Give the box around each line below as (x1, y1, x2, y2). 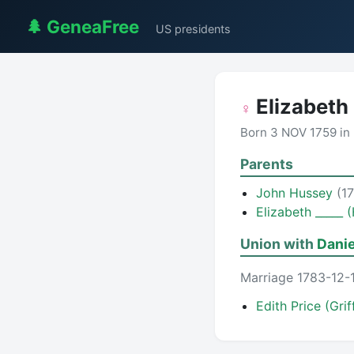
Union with (240, 235, 317, 252)
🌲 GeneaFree (25, 16, 139, 37)
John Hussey (256, 185, 337, 201)
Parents (240, 156, 293, 172)
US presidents (156, 22, 231, 36)
